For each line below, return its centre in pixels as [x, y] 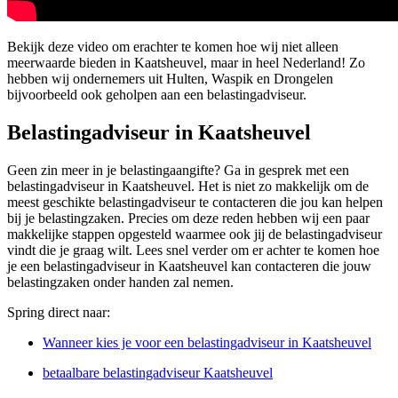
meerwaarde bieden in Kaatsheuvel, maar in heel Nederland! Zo [186, 63]
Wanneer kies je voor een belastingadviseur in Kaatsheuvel [207, 343]
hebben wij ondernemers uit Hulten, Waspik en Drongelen [170, 79]
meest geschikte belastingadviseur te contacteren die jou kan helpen [195, 203]
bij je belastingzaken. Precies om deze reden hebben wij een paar [188, 219]
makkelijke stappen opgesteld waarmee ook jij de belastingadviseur [195, 235]
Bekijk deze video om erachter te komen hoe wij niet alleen [173, 47]
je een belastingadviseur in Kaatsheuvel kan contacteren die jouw [189, 267]
